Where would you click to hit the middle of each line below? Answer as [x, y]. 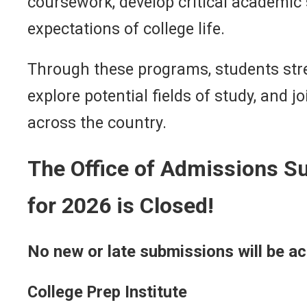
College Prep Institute [107, 292]
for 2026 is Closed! [121, 206]
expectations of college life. [126, 29]
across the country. [97, 123]
